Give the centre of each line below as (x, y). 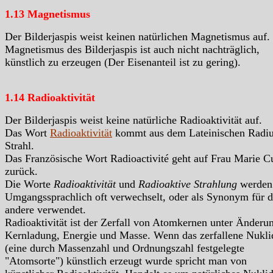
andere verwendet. (45, 210)
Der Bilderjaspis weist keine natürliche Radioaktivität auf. (133, 120)
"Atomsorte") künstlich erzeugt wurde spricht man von (126, 261)
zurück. (21, 172)
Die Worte (29, 184)
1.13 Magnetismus (48, 14)
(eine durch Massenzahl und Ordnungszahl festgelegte (125, 248)
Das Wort (27, 133)
